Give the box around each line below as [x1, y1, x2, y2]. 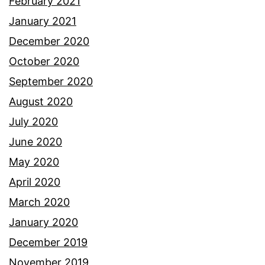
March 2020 [9, 195, 70, 208]
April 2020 [9, 175, 60, 188]
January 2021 [9, 14, 76, 27]
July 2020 [9, 115, 58, 128]
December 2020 [9, 34, 89, 47]
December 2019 [9, 235, 88, 248]
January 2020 [9, 215, 78, 228]
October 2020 [9, 54, 79, 67]
